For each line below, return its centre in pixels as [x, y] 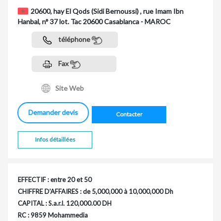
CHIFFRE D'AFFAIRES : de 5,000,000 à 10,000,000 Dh [95, 191]
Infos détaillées [55, 140]
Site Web [70, 88]
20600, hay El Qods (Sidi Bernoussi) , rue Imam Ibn [107, 11]
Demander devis [56, 112]
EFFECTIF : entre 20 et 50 [55, 179]
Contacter [129, 114]
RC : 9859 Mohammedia [53, 215]
